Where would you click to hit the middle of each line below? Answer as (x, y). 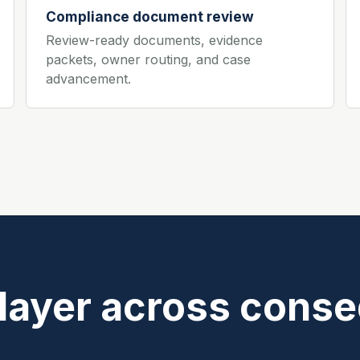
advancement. (88, 78)
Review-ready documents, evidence (154, 40)
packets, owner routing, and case (148, 59)
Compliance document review (150, 16)
